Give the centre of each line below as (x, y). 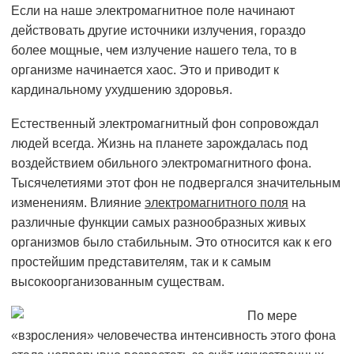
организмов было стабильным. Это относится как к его (171, 243)
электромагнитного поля (217, 203)
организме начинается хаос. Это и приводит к (145, 70)
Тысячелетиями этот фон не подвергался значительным (176, 183)
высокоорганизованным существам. (118, 282)
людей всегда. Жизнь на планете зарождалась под (159, 144)
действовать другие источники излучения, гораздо (158, 31)
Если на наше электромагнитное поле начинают (153, 11)
